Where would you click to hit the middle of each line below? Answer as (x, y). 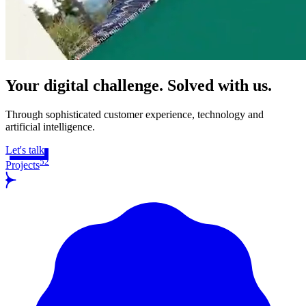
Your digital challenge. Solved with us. (139, 85)
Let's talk (25, 150)
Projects (23, 165)
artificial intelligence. (50, 126)
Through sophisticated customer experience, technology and (135, 114)
